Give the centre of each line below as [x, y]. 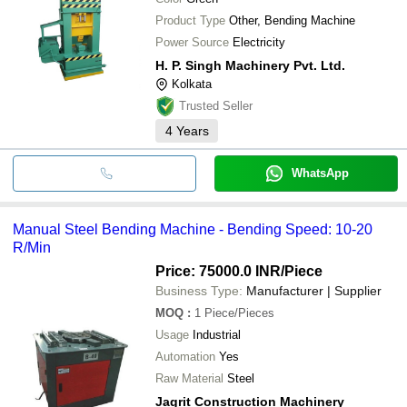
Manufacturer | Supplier [314, 290]
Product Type [190, 20]
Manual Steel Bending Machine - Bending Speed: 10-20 [193, 229]
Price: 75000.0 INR [218, 271]
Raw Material [189, 378]
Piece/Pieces [239, 313]
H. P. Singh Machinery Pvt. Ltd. [250, 65]
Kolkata [192, 84]
